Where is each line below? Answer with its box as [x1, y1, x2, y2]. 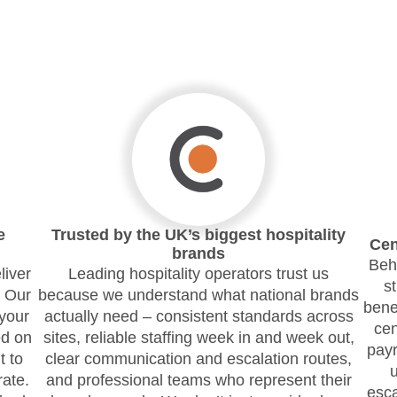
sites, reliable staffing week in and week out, [43, 329, 354, 346]
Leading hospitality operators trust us [68, 265, 329, 283]
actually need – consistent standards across [43, 307, 354, 325]
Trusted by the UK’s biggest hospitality [51, 226, 346, 244]
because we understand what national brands [38, 286, 359, 304]
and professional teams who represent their [45, 371, 352, 389]
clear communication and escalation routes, [45, 350, 352, 368]
